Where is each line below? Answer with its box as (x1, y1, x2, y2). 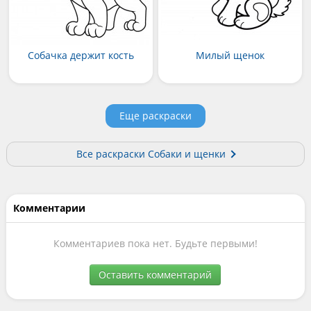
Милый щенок (196, 48, 264, 62)
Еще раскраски (119, 108, 192, 122)
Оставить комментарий (99, 267, 212, 281)
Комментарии (12, 201, 85, 215)
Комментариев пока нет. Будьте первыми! (53, 236, 258, 250)
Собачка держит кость (27, 48, 134, 62)
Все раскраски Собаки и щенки (76, 146, 226, 160)
